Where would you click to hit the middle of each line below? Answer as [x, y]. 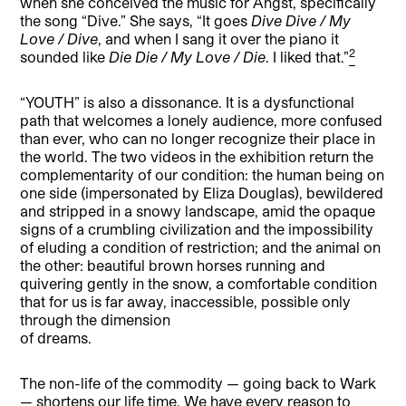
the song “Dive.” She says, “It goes [136, 20]
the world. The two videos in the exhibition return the [197, 156]
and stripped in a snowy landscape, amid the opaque [198, 211]
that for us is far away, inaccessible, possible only [186, 301]
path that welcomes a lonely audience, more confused [202, 120]
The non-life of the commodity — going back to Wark [198, 383]
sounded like [65, 57]
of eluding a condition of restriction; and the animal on [201, 247]
